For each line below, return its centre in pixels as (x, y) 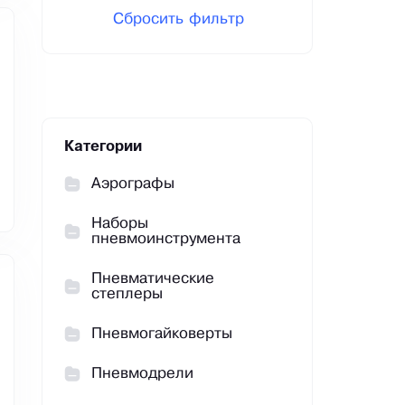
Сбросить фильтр (178, 20)
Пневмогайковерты (162, 334)
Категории (103, 148)
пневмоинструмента (166, 240)
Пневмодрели (142, 374)
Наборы (120, 224)
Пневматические (153, 279)
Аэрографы (133, 184)
